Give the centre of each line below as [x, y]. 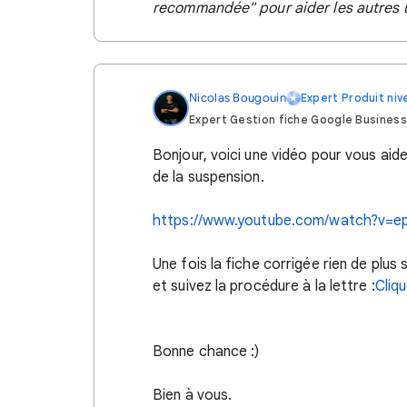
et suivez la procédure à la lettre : [264, 286]
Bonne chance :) [208, 351]
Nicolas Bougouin [238, 97]
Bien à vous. [194, 395]
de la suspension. [210, 177]
